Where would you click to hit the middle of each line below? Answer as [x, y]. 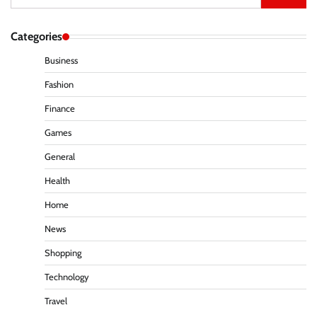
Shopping [63, 253]
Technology [67, 277]
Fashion [59, 85]
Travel [56, 301]
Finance [60, 109]
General [60, 157]
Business [61, 61]
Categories [36, 36]
